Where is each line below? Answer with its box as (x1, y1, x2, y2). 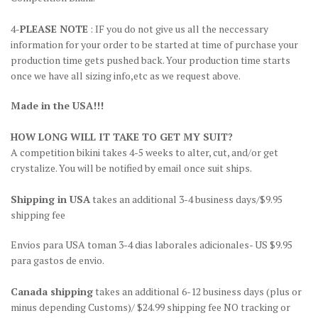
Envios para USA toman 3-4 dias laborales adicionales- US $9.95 (11, 238, 292, 252)
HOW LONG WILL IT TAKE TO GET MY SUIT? (11, 130, 233, 144)
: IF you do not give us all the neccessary (88, 22, 268, 36)
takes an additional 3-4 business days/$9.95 (92, 192, 283, 207)
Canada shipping (11, 285, 93, 299)
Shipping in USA (11, 192, 90, 207)
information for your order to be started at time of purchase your (11, 38, 298, 52)
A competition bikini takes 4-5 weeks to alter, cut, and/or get (11, 146, 278, 160)
